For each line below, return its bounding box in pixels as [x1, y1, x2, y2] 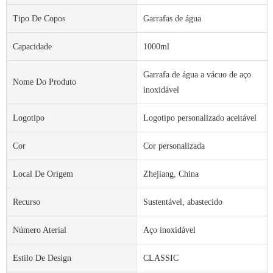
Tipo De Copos [13, 13, 65, 23]
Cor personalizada [143, 141, 205, 151]
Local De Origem [13, 169, 73, 179]
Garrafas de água [143, 13, 201, 23]
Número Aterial [13, 225, 66, 235]
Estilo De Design [13, 253, 71, 263]
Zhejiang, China [143, 169, 199, 179]
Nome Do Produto [13, 77, 76, 87]
